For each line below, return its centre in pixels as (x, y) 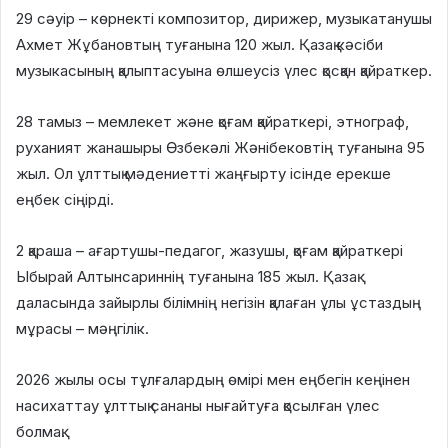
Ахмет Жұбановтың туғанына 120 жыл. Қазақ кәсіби (199, 45)
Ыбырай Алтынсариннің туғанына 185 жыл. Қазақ (186, 277)
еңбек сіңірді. (65, 200)
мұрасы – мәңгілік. (82, 329)
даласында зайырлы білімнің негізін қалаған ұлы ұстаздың (218, 303)
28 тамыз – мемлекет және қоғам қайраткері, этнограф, (212, 122)
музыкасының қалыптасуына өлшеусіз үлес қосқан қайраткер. (224, 71)
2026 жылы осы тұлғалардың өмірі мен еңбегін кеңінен (213, 380)
